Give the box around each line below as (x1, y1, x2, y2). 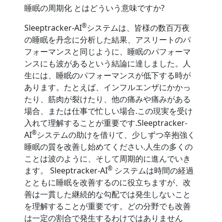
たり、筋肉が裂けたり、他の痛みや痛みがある (24, 94, 191, 105)
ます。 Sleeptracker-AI (24, 165, 108, 176)
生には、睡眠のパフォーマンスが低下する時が (24, 70, 191, 81)
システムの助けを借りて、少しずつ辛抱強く (37, 129, 196, 140)
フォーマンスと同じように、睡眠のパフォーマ (24, 46, 191, 57)
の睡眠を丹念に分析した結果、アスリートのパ (24, 34, 191, 45)
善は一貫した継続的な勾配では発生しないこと (24, 189, 191, 200)
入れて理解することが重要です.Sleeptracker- (24, 117, 188, 128)
